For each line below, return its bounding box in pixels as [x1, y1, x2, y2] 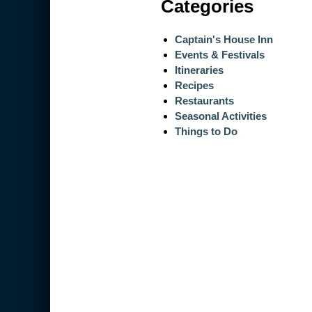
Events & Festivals [175, 49, 265, 61]
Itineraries [175, 64, 224, 77]
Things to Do [175, 125, 238, 138]
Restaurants [175, 95, 235, 107]
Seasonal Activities [175, 110, 267, 123]
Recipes [175, 79, 214, 92]
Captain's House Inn [175, 33, 274, 46]
